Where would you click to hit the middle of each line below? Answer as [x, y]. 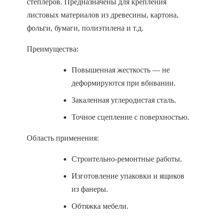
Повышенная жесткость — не [121, 70]
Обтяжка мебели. [100, 206]
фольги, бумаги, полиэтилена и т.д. [85, 28]
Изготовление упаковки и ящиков [128, 176]
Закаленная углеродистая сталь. [124, 100]
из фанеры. [90, 189]
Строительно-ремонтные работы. [127, 159]
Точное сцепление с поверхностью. [130, 117]
